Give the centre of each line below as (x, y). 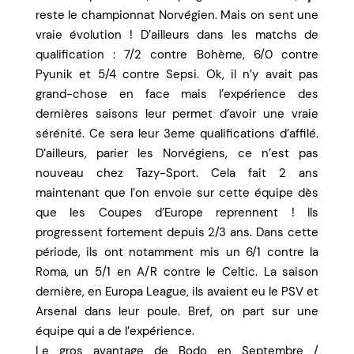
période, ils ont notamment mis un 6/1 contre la (177, 252)
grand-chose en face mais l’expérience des (177, 94)
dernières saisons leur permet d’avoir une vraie (177, 114)
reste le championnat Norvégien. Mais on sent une (177, 15)
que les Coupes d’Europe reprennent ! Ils (177, 213)
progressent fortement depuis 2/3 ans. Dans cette (177, 233)
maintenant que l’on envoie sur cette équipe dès (177, 193)
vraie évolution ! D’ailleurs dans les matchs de (177, 35)
